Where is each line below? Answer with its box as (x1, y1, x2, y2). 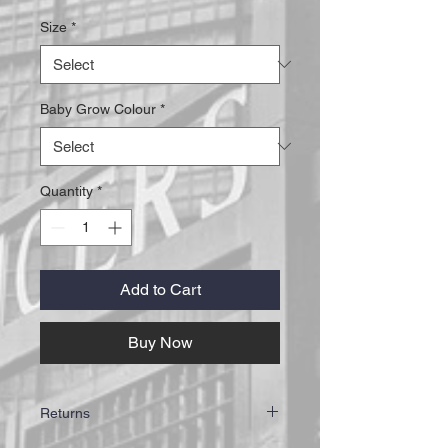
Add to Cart (119, 279, 201, 299)
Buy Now (127, 332, 193, 352)
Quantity (40, 182, 93, 199)
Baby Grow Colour (40, 100, 156, 117)
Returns (40, 404, 90, 421)
